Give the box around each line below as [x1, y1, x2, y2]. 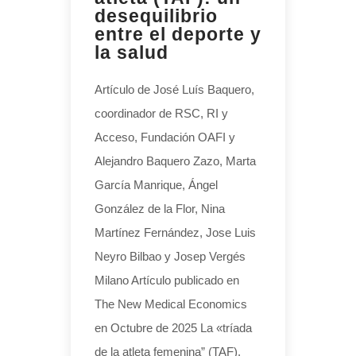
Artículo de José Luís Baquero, [95, 82, 254, 96]
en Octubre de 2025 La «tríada [95, 320, 252, 335]
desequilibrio [95, 5, 218, 26]
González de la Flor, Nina [95, 201, 225, 215]
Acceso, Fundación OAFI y [95, 130, 235, 144]
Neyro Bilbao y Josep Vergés [95, 249, 246, 263]
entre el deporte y [95, 23, 261, 44]
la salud [95, 41, 168, 63]
